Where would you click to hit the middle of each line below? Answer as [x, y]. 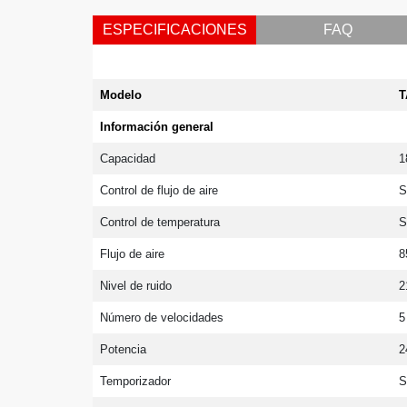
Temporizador [136, 381]
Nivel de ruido [136, 285]
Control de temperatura [160, 222]
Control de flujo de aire [159, 190]
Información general [157, 126]
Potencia [124, 349]
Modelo [121, 94]
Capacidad [128, 158]
